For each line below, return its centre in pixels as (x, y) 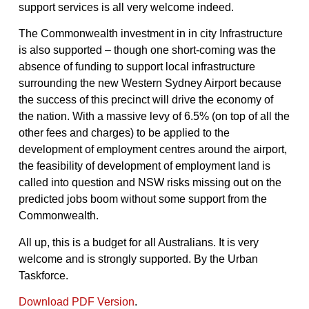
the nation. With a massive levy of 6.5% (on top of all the (154, 117)
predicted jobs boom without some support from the (142, 199)
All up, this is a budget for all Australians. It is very (138, 242)
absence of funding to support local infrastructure (137, 67)
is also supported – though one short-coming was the (147, 50)
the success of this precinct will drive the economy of (146, 100)
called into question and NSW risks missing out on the (150, 183)
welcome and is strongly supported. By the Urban (138, 259)
